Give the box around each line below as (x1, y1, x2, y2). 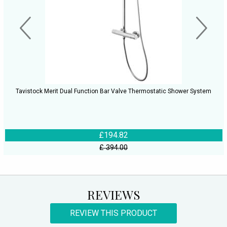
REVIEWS (87, 186, 140, 203)
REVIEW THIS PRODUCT (70, 208, 157, 218)
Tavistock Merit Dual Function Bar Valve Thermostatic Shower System (16, 88, 211, 95)
